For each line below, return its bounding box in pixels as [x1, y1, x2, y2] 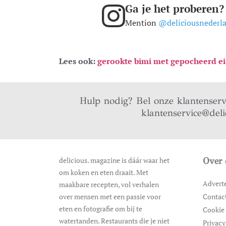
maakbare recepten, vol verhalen [59, 180, 159, 190]
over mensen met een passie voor [59, 192, 161, 202]
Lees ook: [59, 55, 97, 67]
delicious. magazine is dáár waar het [59, 155, 169, 165]
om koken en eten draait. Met [59, 167, 148, 178]
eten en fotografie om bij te [59, 204, 142, 214]
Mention [125, 17, 158, 29]
